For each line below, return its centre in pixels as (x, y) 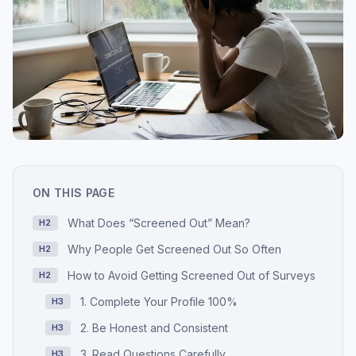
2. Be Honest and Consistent (154, 328)
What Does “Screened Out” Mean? (159, 223)
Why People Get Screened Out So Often (174, 250)
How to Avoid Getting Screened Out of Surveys (192, 276)
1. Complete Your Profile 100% (159, 302)
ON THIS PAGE (74, 193)
